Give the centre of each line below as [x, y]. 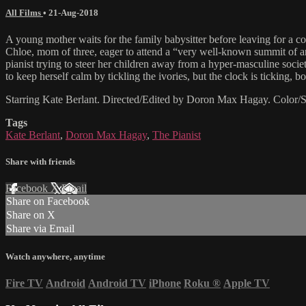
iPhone [165, 283]
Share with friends [40, 162]
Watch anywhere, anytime [55, 256]
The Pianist [177, 135]
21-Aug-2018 [73, 12]
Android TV [117, 283]
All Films [24, 12]
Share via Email [40, 229]
